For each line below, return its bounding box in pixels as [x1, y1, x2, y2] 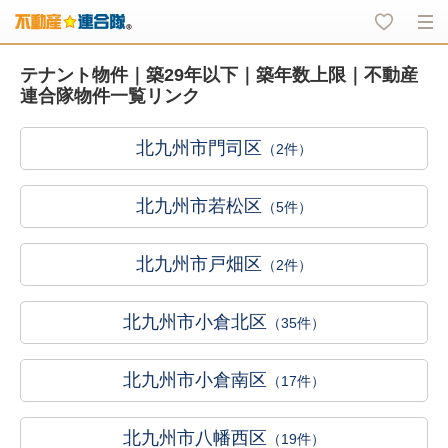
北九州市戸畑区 [136, 254, 262, 274]
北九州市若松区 [136, 196, 262, 216]
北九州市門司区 [136, 138, 262, 158]
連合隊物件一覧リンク [20, 86, 200, 106]
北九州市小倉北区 [123, 312, 267, 332]
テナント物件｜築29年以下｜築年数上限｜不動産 [20, 65, 418, 85]
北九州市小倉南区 [123, 370, 267, 390]
